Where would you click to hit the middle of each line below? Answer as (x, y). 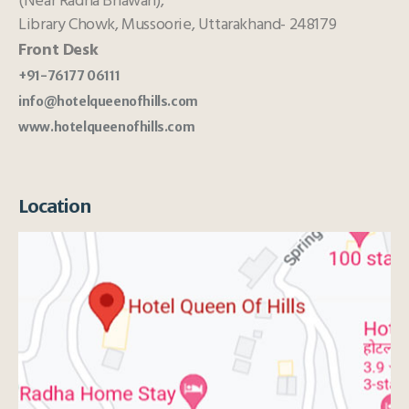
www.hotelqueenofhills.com (107, 127)
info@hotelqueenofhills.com (108, 101)
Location (55, 206)
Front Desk (58, 51)
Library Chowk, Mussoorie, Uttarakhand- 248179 (178, 25)
